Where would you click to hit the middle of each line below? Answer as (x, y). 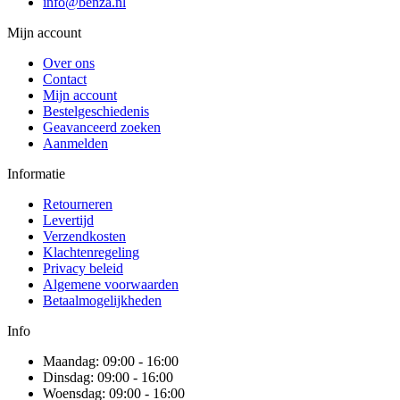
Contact (65, 79)
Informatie (36, 173)
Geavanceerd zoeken (102, 127)
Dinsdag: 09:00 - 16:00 (108, 377)
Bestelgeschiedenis (96, 111)
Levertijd (68, 220)
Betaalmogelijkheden (102, 300)
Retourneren (78, 204)
